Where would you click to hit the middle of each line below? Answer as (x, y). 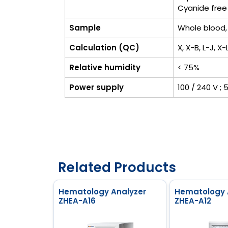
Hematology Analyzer (102, 191)
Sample (85, 27)
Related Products (117, 167)
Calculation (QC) (104, 47)
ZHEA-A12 (193, 201)
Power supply (96, 87)
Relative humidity (105, 67)
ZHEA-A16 (77, 201)
